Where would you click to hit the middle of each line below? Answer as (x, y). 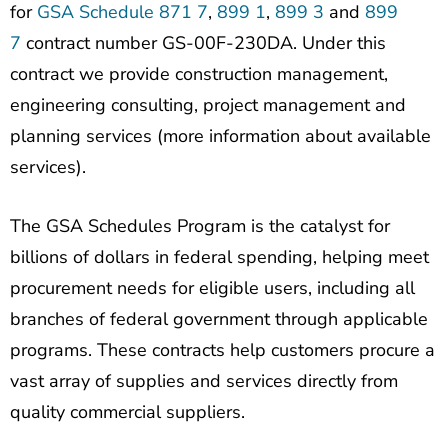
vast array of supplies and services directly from (204, 381)
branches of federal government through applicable (219, 319)
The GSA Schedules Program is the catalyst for (200, 226)
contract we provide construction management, (199, 73)
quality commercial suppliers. (127, 412)
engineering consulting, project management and (208, 104)
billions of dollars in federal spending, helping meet (219, 257)
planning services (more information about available (220, 135)
